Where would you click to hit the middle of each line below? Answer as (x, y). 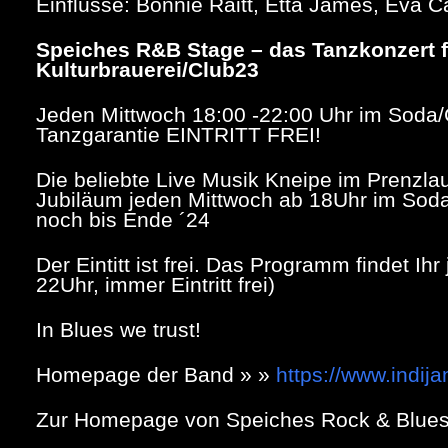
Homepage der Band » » (156, 374)
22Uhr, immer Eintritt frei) (156, 284)
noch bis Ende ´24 (123, 219)
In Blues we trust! (119, 329)
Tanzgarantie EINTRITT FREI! (179, 134)
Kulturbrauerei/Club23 (148, 69)
